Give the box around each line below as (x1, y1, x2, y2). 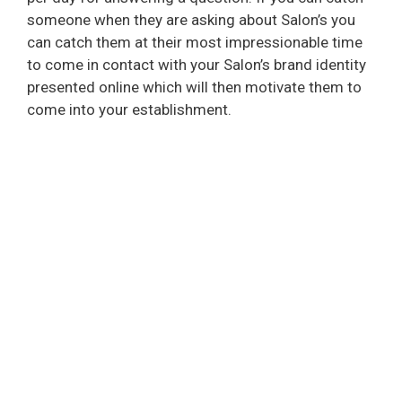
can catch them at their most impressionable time (27, 32, 363, 51)
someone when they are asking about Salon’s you (27, 10, 355, 29)
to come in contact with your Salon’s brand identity (27, 55, 366, 74)
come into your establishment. (27, 100, 232, 118)
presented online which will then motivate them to (27, 77, 362, 96)
